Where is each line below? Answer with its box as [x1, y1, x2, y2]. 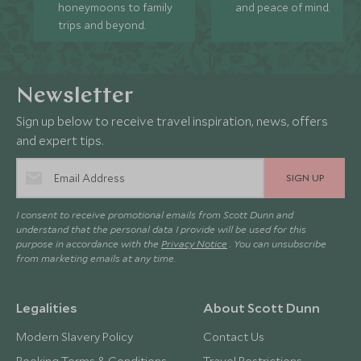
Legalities [16, 298, 77, 316]
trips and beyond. [58, 17, 146, 32]
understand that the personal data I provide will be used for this [16, 222, 306, 235]
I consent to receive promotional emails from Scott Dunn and [16, 207, 293, 221]
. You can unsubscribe [227, 236, 326, 250]
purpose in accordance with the [16, 236, 161, 250]
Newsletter [16, 85, 133, 108]
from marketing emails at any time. [16, 251, 176, 264]
